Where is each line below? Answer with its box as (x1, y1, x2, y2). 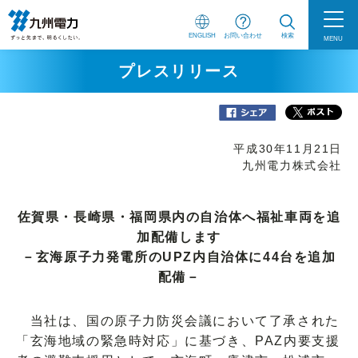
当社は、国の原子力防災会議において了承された (16, 314, 340, 328)
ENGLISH (189, 30, 216, 39)
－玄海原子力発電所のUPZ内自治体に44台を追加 (22, 250, 336, 264)
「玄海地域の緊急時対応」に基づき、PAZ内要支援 (16, 334, 340, 348)
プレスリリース (118, 62, 240, 80)
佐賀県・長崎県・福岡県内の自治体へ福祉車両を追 (17, 210, 341, 224)
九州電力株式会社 (242, 160, 342, 172)
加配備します (137, 230, 221, 244)
